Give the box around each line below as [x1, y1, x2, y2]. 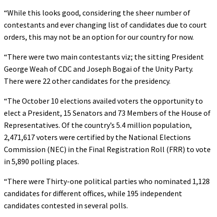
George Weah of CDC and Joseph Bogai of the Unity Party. [4, 63, 193, 74]
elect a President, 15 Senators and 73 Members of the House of [4, 108, 211, 118]
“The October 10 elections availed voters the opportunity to [4, 95, 203, 106]
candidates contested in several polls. [4, 200, 128, 210]
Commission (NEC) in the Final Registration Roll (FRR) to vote [4, 144, 211, 154]
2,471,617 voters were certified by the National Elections [4, 132, 191, 142]
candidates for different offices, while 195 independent [4, 188, 182, 198]
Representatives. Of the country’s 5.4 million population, [4, 120, 192, 130]
